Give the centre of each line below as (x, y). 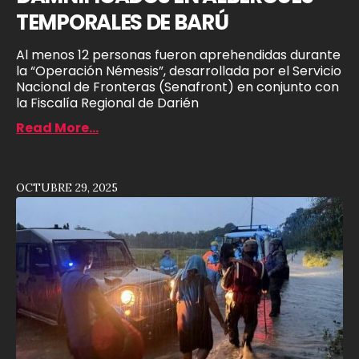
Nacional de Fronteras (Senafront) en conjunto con (177, 87)
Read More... (57, 127)
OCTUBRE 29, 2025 (67, 187)
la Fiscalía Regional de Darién (107, 103)
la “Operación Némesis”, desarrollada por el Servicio (179, 71)
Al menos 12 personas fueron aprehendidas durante (178, 54)
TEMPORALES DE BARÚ (122, 22)
